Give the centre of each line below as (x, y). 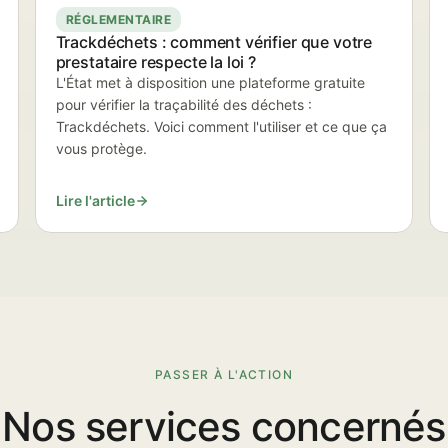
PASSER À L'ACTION (224, 374)
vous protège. (101, 148)
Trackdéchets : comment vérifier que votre (214, 42)
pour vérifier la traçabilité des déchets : (183, 104)
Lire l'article (95, 200)
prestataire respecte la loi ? (156, 62)
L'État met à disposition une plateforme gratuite (210, 82)
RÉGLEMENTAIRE (118, 19)
